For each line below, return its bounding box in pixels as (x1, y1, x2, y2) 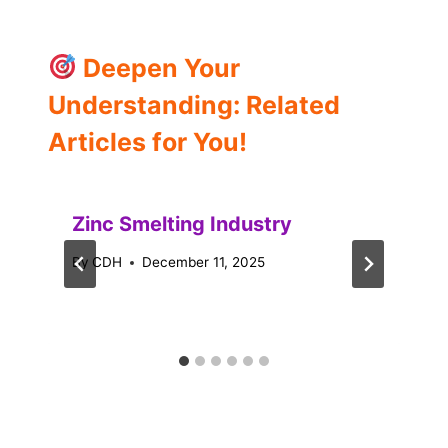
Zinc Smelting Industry (72, 211, 292, 236)
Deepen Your (76, 52, 240, 83)
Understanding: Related (48, 89, 340, 120)
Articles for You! (48, 126, 247, 157)
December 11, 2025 (142, 254, 266, 271)
